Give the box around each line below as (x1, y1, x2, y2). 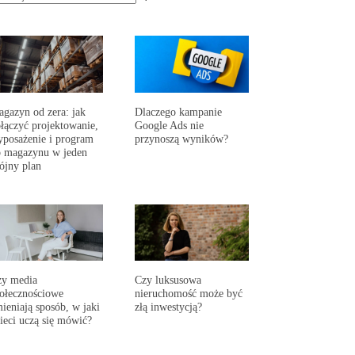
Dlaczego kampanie (135, 105, 223, 118)
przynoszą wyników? (135, 132, 229, 145)
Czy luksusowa (135, 273, 202, 287)
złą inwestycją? (135, 300, 203, 314)
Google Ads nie (135, 118, 204, 132)
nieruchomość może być (135, 287, 243, 300)
